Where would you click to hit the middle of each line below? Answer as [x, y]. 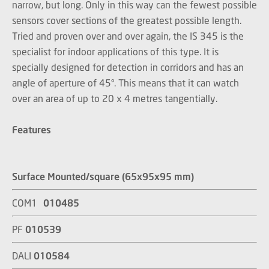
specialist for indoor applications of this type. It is [115, 51]
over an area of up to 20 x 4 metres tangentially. [115, 98]
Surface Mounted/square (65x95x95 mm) [103, 176]
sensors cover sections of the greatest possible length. [127, 20]
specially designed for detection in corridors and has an [128, 67]
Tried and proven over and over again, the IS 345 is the [128, 36]
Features [32, 129]
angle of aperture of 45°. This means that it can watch [125, 83]
